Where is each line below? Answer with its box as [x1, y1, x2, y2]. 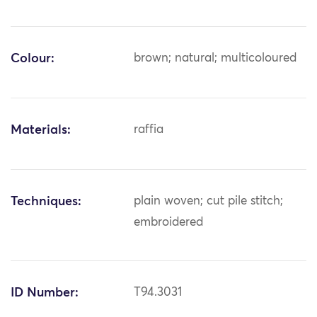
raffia [134, 124, 164, 137]
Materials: [11, 124, 71, 137]
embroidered [134, 217, 204, 229]
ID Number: [11, 287, 79, 300]
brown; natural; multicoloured [134, 52, 297, 65]
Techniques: [11, 195, 81, 209]
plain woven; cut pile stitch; [134, 195, 284, 208]
